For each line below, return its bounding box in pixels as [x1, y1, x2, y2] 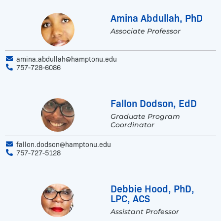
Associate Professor [110, 26, 181, 36]
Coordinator [110, 120, 154, 129]
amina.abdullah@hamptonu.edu [16, 54, 117, 63]
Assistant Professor [110, 207, 179, 216]
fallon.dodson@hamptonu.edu [16, 139, 111, 148]
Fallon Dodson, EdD [110, 96, 197, 110]
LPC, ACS [110, 191, 150, 205]
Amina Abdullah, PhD [110, 10, 203, 24]
